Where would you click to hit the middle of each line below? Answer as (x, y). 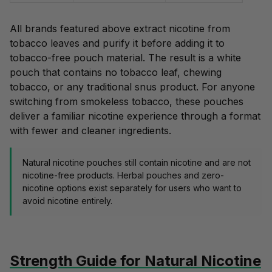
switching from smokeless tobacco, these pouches (127, 102)
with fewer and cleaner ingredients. (90, 131)
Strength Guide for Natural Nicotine (135, 261)
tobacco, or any (48, 87)
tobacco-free (40, 58)
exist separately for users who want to (164, 188)
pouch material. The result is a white (156, 58)
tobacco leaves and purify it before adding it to (117, 43)
